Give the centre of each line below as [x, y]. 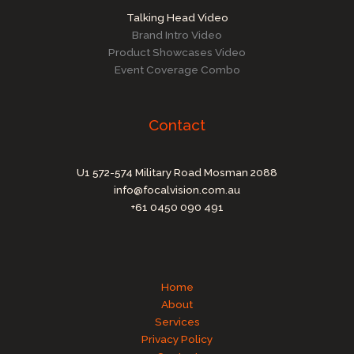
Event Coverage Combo [177, 69]
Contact [177, 125]
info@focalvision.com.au [177, 190]
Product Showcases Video [177, 52]
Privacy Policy [177, 339]
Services [177, 322]
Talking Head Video [177, 17]
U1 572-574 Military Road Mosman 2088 [177, 173]
